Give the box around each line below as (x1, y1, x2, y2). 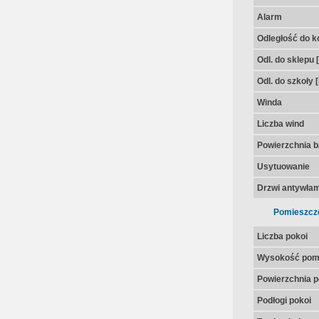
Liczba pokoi (256, 231, 308, 241)
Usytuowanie (256, 162, 310, 172)
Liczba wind (256, 119, 304, 129)
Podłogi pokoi (256, 296, 311, 305)
